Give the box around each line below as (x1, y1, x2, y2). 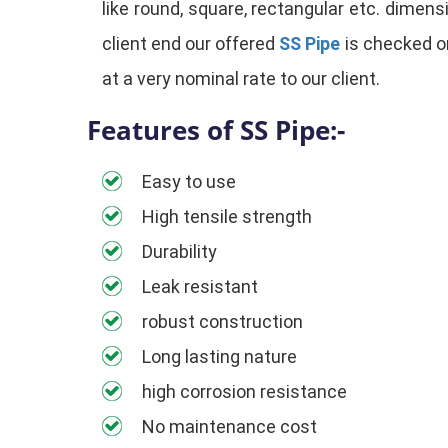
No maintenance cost (142, 416, 317, 437)
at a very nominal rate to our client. (102, 68, 380, 89)
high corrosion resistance (142, 381, 347, 402)
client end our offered (102, 33, 280, 54)
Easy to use (142, 171, 236, 192)
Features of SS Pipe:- (87, 112, 345, 148)
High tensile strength (142, 206, 312, 227)
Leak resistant (142, 276, 258, 297)
